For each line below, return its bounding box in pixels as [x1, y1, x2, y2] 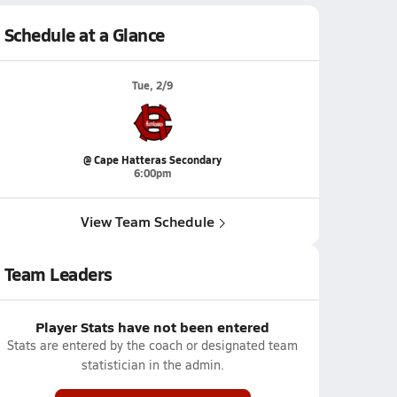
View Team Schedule [80, 211, 214, 231]
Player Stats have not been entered [35, 316, 269, 337]
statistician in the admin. [81, 356, 224, 373]
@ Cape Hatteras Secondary [83, 152, 222, 167]
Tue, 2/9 [132, 78, 173, 93]
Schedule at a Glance [4, 22, 165, 47]
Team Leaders [4, 261, 113, 286]
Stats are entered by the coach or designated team [7, 337, 298, 354]
